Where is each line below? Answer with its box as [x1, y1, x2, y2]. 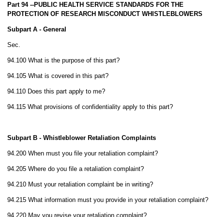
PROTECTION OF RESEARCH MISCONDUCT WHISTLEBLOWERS [7, 10, 202, 17]
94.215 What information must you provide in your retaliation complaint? [7, 196, 208, 203]
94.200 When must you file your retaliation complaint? [7, 150, 158, 157]
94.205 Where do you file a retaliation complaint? [7, 165, 144, 172]
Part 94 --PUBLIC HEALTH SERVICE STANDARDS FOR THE [7, 1, 184, 8]
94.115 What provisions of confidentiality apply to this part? [7, 103, 173, 110]
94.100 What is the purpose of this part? [7, 57, 120, 64]
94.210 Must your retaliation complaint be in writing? [7, 181, 153, 188]
